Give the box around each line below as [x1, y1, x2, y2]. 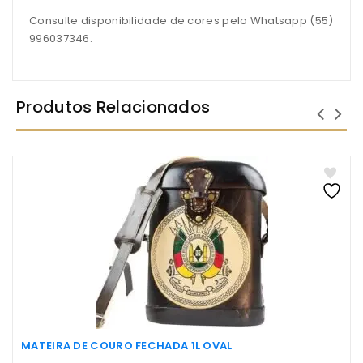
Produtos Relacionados [16, 96, 211, 119]
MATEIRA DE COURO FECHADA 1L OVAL [21, 338, 233, 354]
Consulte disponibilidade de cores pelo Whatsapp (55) [29, 13, 334, 29]
